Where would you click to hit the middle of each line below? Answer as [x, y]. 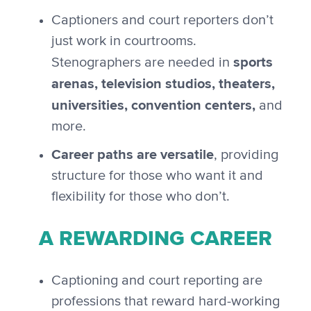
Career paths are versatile [132, 154]
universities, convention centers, [155, 105]
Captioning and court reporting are [157, 281]
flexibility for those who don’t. [140, 197]
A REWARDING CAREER [155, 238]
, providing [246, 155]
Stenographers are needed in [142, 63]
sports [253, 62]
